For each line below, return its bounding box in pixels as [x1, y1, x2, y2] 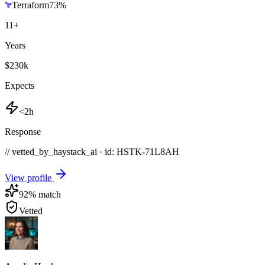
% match [28, 189, 61, 199]
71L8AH [145, 146, 179, 157]
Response [5, 126, 41, 137]
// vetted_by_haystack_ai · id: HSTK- [5, 146, 145, 157]
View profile [5, 172, 54, 183]
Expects [5, 80, 34, 91]
